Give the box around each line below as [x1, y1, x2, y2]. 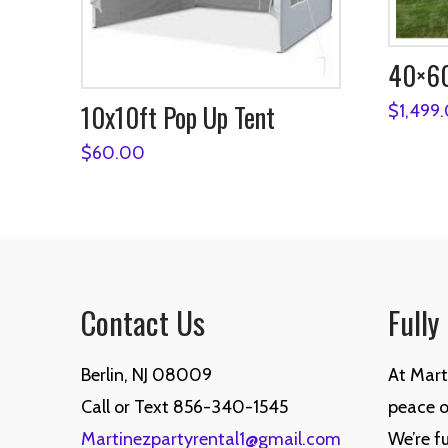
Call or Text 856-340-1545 [80, 396, 288, 419]
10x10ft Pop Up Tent [80, 97, 275, 138]
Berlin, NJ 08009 [80, 364, 212, 387]
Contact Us [80, 299, 205, 346]
